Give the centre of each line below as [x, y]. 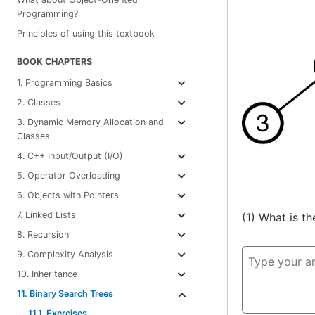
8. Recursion [43, 235]
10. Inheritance [47, 274]
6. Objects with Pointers [68, 195]
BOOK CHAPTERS [54, 61]
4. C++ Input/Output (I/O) [70, 156]
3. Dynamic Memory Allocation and [90, 122]
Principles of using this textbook [86, 34]
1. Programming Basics [65, 83]
